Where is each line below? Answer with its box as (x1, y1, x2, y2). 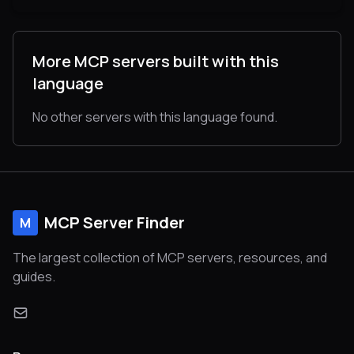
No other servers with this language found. (32, 108, 277, 126)
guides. (13, 268, 55, 286)
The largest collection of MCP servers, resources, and (13, 249, 327, 267)
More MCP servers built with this (32, 51, 279, 73)
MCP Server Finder (44, 212, 185, 234)
